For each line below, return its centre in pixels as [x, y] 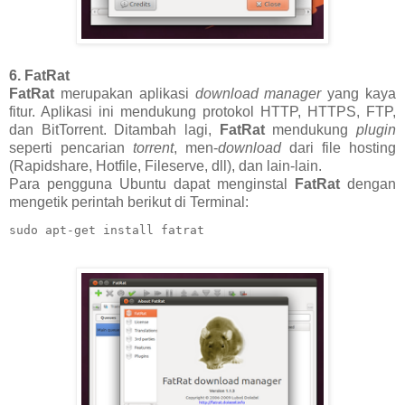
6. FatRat [39, 76]
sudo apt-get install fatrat [107, 231]
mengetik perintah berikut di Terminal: [129, 202]
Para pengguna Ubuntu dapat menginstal [152, 184]
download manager [261, 94]
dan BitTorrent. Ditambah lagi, [114, 130]
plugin [377, 130]
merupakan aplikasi [125, 94]
